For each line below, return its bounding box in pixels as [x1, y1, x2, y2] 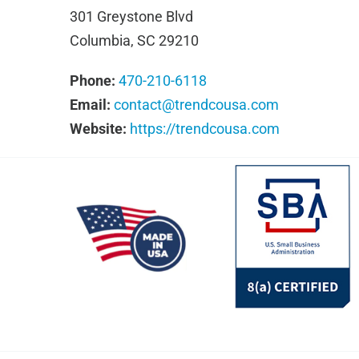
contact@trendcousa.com [113, 96, 279, 113]
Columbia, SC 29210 [69, 32, 199, 49]
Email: [69, 96, 111, 113]
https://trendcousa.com [129, 120, 280, 137]
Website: [69, 120, 127, 137]
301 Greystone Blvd [69, 8, 193, 25]
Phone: [69, 72, 115, 89]
